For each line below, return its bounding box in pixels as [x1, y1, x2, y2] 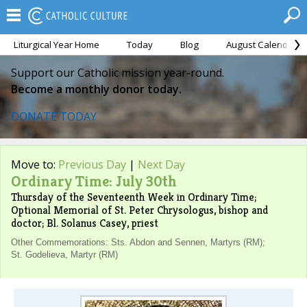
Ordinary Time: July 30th [11, 172, 177, 191]
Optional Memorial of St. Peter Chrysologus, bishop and [11, 203, 268, 217]
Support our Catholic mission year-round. [11, 65, 224, 80]
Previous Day [58, 157, 126, 172]
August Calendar [226, 38, 297, 51]
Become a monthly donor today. [11, 82, 182, 97]
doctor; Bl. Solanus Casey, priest [11, 216, 158, 230]
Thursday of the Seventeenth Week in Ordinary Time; [11, 190, 256, 204]
